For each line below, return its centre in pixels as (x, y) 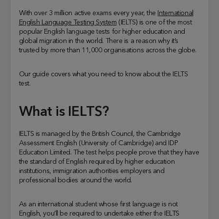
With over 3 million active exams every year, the (88, 13)
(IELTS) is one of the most (154, 23)
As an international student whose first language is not (98, 205)
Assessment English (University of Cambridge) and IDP (99, 143)
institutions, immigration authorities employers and (92, 171)
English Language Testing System (68, 23)
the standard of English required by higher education (97, 162)
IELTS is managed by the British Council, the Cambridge (100, 134)
